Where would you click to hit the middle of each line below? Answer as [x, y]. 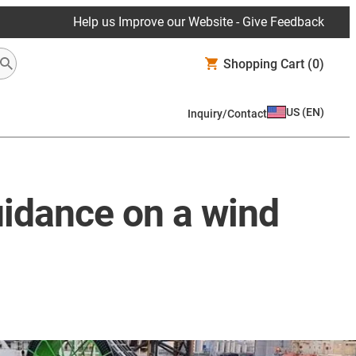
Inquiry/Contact [227, 113]
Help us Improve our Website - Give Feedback [199, 22]
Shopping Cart [264, 64]
